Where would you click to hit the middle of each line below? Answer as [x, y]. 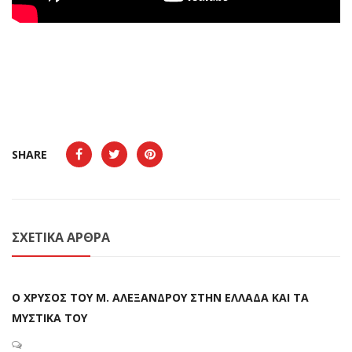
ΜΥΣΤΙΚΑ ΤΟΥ [49, 318]
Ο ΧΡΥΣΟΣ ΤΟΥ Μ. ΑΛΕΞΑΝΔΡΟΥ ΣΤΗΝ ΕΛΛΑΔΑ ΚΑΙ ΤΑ [160, 298]
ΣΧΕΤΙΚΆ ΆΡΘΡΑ [61, 238]
